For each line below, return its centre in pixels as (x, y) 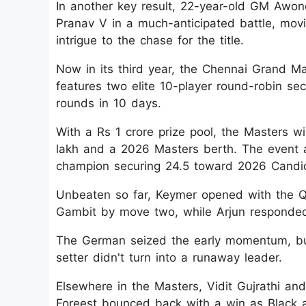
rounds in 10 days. (109, 103)
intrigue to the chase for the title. (150, 40)
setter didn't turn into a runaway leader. (169, 258)
